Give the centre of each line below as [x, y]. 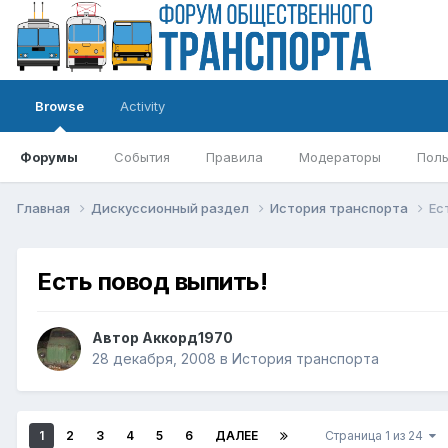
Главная [45, 207]
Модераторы [340, 157]
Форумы [49, 157]
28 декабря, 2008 [154, 359]
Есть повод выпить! [152, 281]
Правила [234, 157]
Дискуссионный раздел [171, 207]
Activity [142, 106]
